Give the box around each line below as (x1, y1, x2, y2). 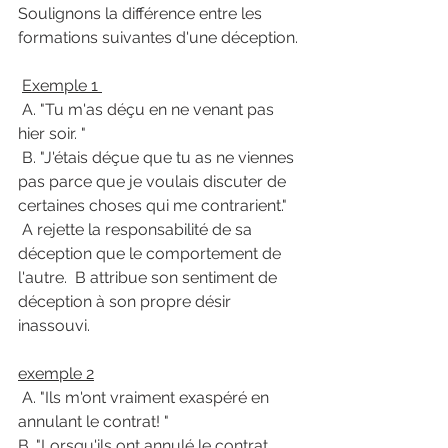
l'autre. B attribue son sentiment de (18, 267, 281, 287)
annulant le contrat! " (18, 411, 169, 431)
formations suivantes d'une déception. (18, 27, 302, 47)
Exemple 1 (22, 75, 102, 95)
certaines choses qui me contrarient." (18, 195, 287, 215)
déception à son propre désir (18, 291, 235, 311)
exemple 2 (18, 363, 94, 383)
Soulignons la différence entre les (18, 3, 266, 23)
